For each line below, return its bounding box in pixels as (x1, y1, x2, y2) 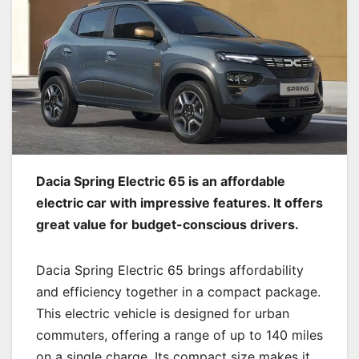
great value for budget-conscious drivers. (36, 216, 299, 233)
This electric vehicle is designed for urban (36, 305, 289, 322)
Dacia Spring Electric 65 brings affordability (36, 262, 304, 279)
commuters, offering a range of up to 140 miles (36, 327, 323, 344)
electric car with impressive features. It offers (36, 195, 323, 212)
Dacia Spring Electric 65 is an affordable (36, 173, 285, 190)
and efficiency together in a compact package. (36, 284, 321, 301)
